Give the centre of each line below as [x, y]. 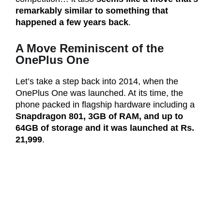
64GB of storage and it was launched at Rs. [105, 128]
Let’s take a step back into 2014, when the [97, 82]
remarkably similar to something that [92, 11]
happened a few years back [72, 23]
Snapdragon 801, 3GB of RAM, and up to [99, 116]
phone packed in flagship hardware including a [105, 105]
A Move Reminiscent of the [90, 48]
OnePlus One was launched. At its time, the [99, 93]
